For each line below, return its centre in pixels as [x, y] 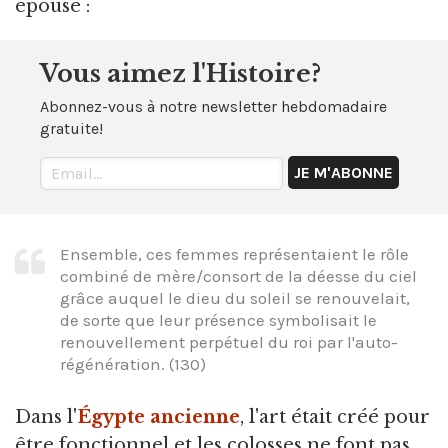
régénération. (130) [133, 364]
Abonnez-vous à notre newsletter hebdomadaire [213, 106]
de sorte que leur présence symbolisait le [218, 320]
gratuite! [71, 128]
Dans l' [46, 416]
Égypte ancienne [158, 416]
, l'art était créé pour [335, 416]
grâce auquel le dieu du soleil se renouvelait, [235, 298]
